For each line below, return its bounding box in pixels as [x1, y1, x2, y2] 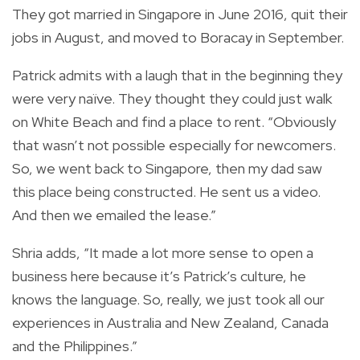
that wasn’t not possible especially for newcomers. [12, 136, 336, 155]
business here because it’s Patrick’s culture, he [12, 267, 306, 286]
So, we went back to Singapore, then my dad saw [12, 159, 322, 178]
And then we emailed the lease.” [12, 206, 216, 225]
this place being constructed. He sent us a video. [12, 182, 321, 202]
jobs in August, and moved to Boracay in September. [12, 28, 344, 47]
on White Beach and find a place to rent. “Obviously [12, 112, 336, 132]
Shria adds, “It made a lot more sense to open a [12, 243, 313, 263]
